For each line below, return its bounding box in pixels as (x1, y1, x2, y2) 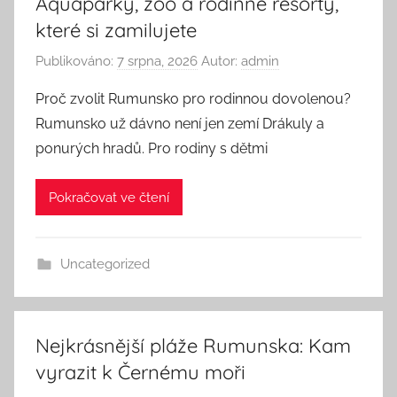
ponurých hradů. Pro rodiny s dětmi (35, 140, 268, 157)
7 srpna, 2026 (117, 53, 198, 69)
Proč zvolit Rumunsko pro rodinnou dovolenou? (35, 90, 351, 107)
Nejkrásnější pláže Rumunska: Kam (35, 333, 351, 358)
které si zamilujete (35, 17, 197, 43)
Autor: (198, 53, 241, 69)
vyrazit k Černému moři (35, 360, 245, 385)
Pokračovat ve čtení (49, 189, 169, 206)
